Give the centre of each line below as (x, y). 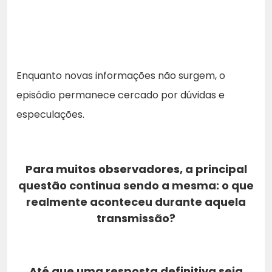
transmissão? (136, 218)
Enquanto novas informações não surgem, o (121, 75)
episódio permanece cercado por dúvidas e (121, 95)
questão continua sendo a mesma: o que (136, 185)
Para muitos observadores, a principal (136, 169)
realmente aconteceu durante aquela (136, 202)
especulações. (50, 114)
